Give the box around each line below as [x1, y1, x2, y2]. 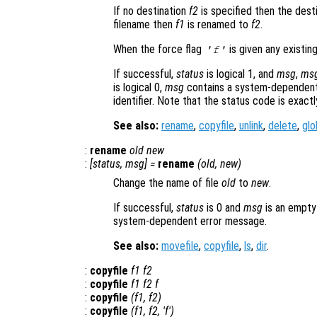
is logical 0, [113, 81, 165, 95]
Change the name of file [113, 176, 221, 190]
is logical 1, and [204, 67, 277, 81]
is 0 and [204, 201, 243, 215]
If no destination [113, 4, 189, 18]
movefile [161, 239, 199, 253]
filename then [113, 18, 175, 32]
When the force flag [113, 42, 204, 57]
